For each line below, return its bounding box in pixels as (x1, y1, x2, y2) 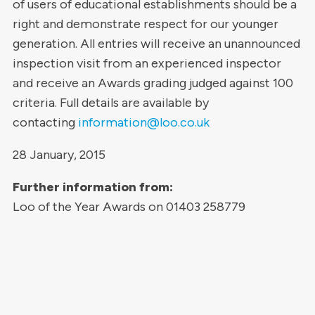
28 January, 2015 (12, 147, 105, 162)
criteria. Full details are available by (12, 95, 209, 110)
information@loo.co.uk (77, 115, 210, 130)
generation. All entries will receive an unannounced (12, 36, 300, 51)
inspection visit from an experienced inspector (12, 56, 281, 71)
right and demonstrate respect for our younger (12, 16, 278, 32)
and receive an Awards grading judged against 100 (12, 75, 293, 91)
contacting (12, 115, 78, 130)
